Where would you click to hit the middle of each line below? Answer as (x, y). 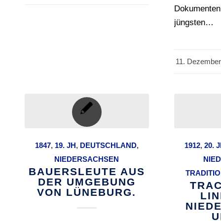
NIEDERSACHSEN (87, 159)
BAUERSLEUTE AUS (87, 172)
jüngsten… (194, 23)
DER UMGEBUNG (87, 182)
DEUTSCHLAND (108, 146)
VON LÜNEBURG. (87, 192)
